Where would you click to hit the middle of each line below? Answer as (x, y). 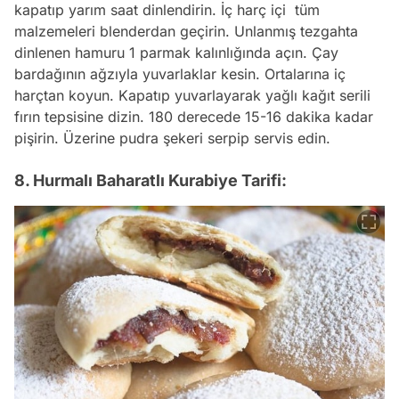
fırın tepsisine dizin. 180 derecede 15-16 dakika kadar (194, 116)
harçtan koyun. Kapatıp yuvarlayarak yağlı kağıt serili (192, 95)
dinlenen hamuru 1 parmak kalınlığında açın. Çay (176, 52)
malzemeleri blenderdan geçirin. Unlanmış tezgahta (186, 31)
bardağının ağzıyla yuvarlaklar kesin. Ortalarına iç (180, 73)
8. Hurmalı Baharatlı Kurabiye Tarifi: (151, 180)
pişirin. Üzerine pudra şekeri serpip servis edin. (172, 138)
